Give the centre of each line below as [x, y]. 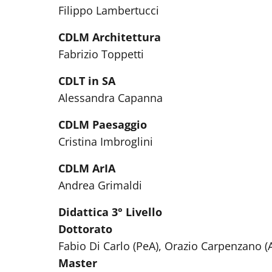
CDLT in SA [87, 81]
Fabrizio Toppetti [101, 54]
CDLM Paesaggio [103, 124]
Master [78, 263]
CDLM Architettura [110, 37]
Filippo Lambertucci [109, 10]
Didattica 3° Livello [110, 212]
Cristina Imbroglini [106, 141]
